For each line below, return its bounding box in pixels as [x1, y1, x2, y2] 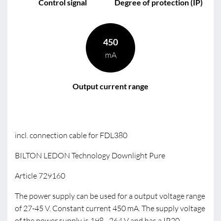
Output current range [73, 81, 148, 91]
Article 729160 [15, 171, 65, 181]
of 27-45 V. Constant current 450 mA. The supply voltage [15, 203, 205, 213]
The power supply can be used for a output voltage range [15, 191, 205, 201]
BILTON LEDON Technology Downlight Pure [15, 150, 165, 160]
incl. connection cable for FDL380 [15, 130, 127, 140]
